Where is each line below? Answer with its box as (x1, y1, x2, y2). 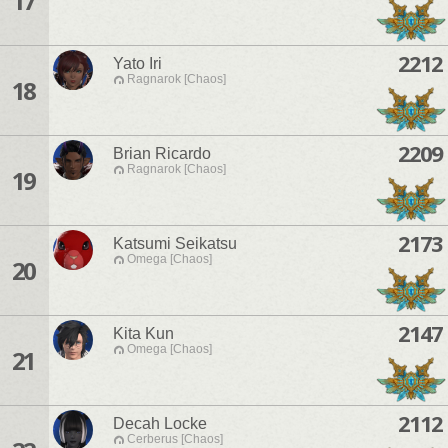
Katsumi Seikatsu (113, 235, 237, 253)
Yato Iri (113, 55, 162, 73)
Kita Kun (113, 325, 174, 343)
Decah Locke (113, 415, 207, 433)
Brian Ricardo (113, 145, 211, 163)
